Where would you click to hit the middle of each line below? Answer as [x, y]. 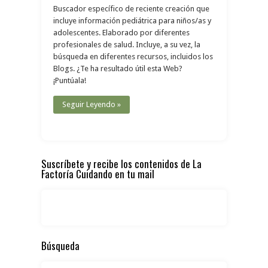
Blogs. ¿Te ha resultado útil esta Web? [118, 68]
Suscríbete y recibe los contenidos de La [121, 164]
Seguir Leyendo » [92, 104]
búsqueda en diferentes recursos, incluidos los [133, 57]
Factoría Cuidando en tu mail [98, 174]
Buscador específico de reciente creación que [131, 9]
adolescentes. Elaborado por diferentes [121, 33]
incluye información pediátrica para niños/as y [132, 21]
